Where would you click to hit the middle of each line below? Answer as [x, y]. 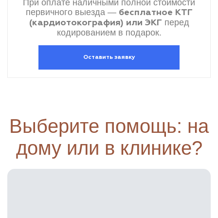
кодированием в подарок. [109, 32]
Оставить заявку [109, 57]
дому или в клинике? [109, 148]
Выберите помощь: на [109, 126]
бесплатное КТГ [155, 12]
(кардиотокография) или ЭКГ [95, 23]
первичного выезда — [72, 12]
